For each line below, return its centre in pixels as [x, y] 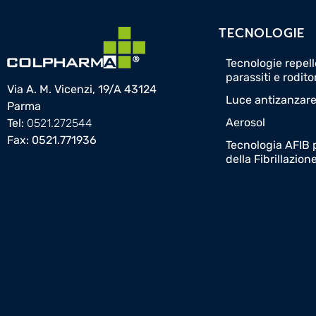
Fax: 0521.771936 [52, 140]
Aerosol [245, 123]
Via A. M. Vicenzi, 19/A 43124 [82, 90]
